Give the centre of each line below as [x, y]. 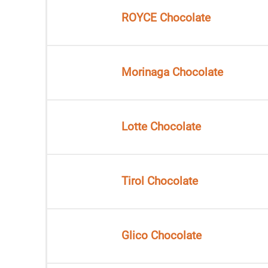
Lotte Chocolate [161, 127]
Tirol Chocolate [160, 181]
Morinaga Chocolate [172, 72]
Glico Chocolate [162, 235]
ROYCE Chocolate [166, 18]
